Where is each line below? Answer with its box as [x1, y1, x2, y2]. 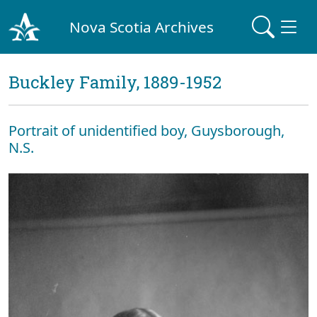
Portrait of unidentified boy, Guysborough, [8, 121, 284, 140]
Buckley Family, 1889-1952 [8, 71, 221, 93]
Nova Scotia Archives [69, 16, 214, 37]
